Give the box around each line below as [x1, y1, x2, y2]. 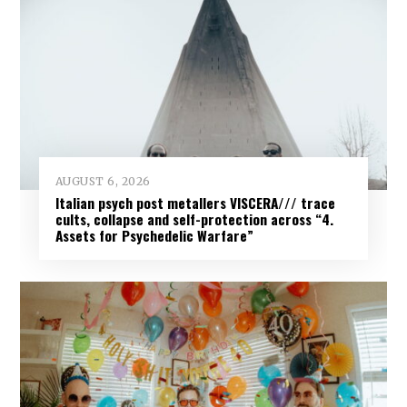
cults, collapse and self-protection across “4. [55, 209, 333, 230]
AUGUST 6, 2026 [55, 174, 151, 189]
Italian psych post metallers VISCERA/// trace [55, 193, 335, 213]
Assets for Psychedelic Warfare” [55, 225, 253, 246]
